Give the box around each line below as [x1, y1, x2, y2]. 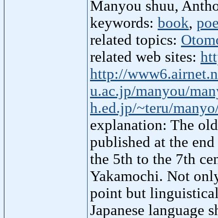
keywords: [90, 14, 158, 31]
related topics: [90, 31, 181, 48]
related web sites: [90, 48, 200, 65]
